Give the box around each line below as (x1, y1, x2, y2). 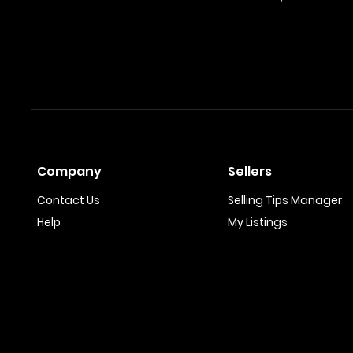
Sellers (227, 162, 272, 180)
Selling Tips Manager (227, 192, 342, 208)
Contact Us (37, 192, 100, 208)
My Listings (227, 214, 288, 230)
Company (37, 162, 102, 180)
